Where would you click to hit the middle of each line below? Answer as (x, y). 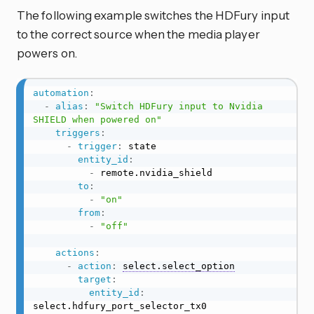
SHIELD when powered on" (97, 120)
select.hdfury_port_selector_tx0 (120, 306)
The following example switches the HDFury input (153, 15)
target (94, 280)
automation (61, 93)
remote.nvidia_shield (153, 173)
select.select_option (178, 266)
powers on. (47, 53)
